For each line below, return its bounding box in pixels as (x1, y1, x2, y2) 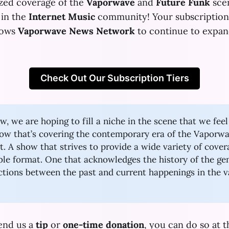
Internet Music (29, 11, 95, 22)
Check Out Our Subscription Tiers (40, 73, 189, 84)
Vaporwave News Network (18, 25, 135, 37)
